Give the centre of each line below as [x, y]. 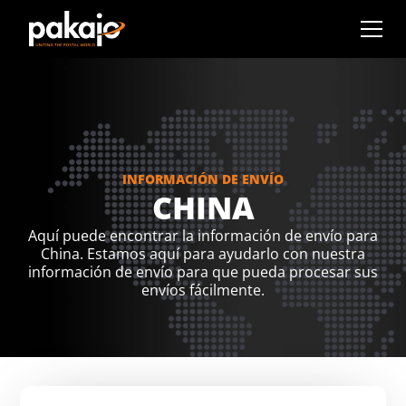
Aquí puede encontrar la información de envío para [203, 236]
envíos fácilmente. [203, 290]
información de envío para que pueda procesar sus [203, 272]
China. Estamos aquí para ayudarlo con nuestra [203, 254]
